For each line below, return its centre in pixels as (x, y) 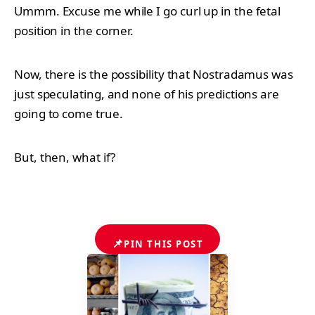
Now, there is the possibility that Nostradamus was (154, 74)
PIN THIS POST (164, 244)
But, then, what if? (65, 157)
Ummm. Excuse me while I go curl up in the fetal (148, 11)
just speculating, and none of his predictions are (147, 94)
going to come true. (69, 113)
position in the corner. (74, 30)
